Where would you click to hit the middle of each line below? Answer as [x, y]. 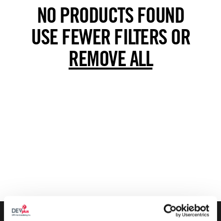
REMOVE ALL [110, 59]
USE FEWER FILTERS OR [110, 37]
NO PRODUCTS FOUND [110, 15]
